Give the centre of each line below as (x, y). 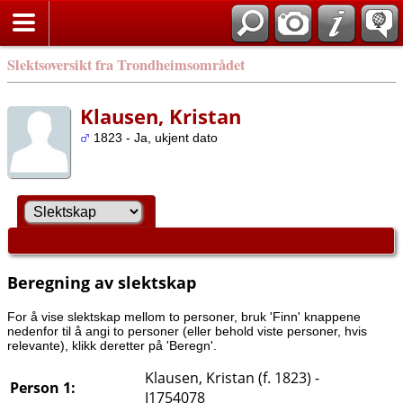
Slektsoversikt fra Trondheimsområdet (126, 65)
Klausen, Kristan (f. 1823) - (232, 377)
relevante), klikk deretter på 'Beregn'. (112, 345)
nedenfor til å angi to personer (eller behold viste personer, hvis (187, 331)
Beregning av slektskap (102, 282)
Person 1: (43, 387)
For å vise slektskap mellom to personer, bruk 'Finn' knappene (184, 316)
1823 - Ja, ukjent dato (154, 138)
